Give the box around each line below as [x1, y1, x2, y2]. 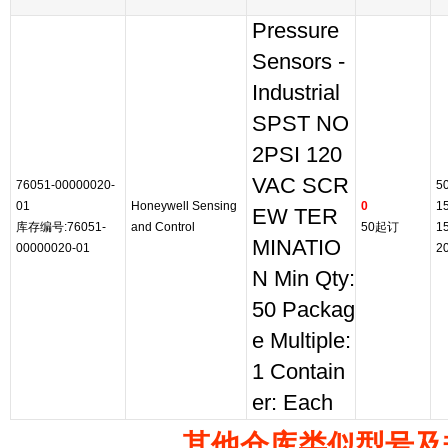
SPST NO [252, 112, 349, 136]
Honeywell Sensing [131, 199, 237, 213]
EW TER [252, 205, 338, 229]
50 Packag [252, 298, 355, 322]
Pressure [252, 19, 339, 43]
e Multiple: [252, 329, 351, 353]
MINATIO [252, 236, 341, 260]
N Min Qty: [252, 267, 355, 291]
